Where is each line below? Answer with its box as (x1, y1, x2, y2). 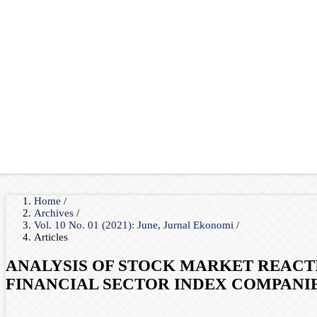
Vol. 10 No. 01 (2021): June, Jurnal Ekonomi (34, 219, 236, 231)
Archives (34, 207, 76, 219)
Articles (34, 231, 68, 243)
